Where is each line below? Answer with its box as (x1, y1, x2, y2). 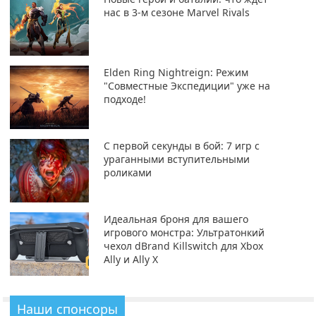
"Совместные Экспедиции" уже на (103, 79, 270, 93)
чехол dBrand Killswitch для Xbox (103, 239, 263, 253)
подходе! (103, 92, 146, 107)
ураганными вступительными (103, 152, 250, 166)
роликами (103, 166, 152, 180)
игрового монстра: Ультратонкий (103, 226, 265, 240)
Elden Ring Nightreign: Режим (103, 66, 248, 80)
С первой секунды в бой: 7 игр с (103, 139, 260, 153)
